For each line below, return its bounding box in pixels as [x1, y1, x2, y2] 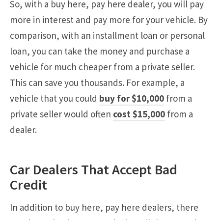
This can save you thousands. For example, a [10, 76, 185, 88]
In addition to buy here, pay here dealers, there [10, 201, 198, 213]
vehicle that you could [10, 92, 99, 104]
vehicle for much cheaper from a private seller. [10, 60, 195, 73]
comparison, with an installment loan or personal [10, 29, 205, 41]
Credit [10, 175, 47, 193]
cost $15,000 [113, 108, 165, 120]
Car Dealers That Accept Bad [10, 160, 177, 178]
